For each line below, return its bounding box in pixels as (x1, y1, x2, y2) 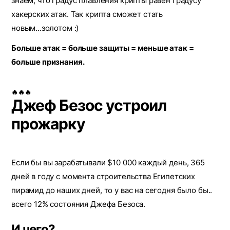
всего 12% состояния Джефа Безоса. (11, 199, 146, 209)
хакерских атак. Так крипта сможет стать (11, 9, 163, 19)
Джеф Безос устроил (11, 96, 166, 114)
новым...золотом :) (11, 23, 79, 33)
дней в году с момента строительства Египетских (11, 171, 196, 181)
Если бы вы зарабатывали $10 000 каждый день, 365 (11, 158, 205, 167)
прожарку (11, 114, 85, 133)
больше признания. (11, 57, 85, 67)
